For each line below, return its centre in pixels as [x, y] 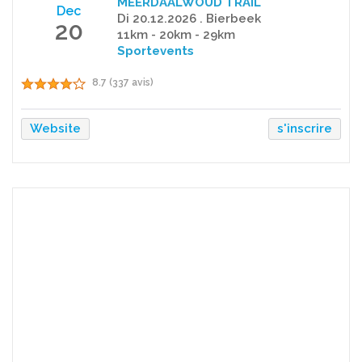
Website [55, 129]
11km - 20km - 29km [176, 35]
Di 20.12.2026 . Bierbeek [189, 19]
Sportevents [155, 51]
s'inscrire [305, 129]
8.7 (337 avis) [123, 83]
